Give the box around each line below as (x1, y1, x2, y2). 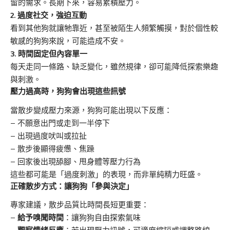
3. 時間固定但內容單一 (10, 49, 87, 59)
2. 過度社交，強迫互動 (10, 10, 87, 21)
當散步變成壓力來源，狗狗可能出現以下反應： (10, 105, 172, 115)
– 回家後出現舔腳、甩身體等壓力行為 (10, 156, 141, 166)
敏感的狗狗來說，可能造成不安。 (10, 36, 126, 46)
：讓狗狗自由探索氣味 (64, 213, 141, 223)
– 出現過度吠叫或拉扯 (10, 130, 87, 141)
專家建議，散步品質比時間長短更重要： (10, 200, 149, 210)
